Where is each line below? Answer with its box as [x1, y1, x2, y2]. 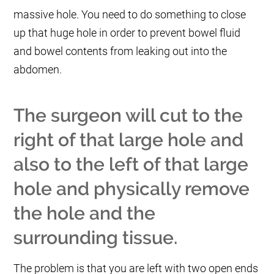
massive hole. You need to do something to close [13, 8, 246, 21]
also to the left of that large [13, 154, 249, 176]
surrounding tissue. [13, 227, 178, 249]
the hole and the [13, 202, 156, 224]
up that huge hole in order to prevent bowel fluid [13, 26, 241, 40]
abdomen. [13, 63, 62, 76]
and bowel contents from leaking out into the [13, 45, 228, 58]
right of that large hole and [13, 129, 244, 151]
